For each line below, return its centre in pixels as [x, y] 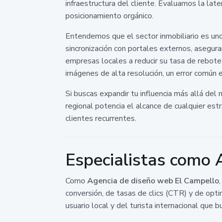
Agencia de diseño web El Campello [153, 181]
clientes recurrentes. [101, 118]
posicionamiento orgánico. [110, 16]
